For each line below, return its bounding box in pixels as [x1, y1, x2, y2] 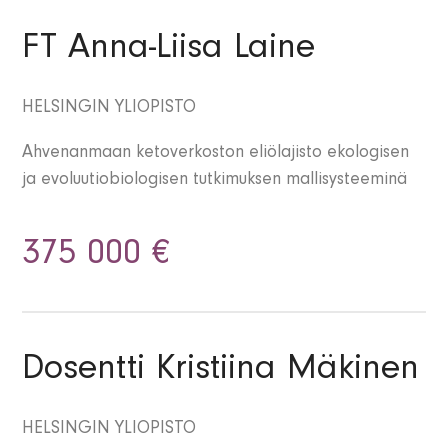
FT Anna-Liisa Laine [22, 33, 316, 70]
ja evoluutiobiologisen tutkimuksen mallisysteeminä [22, 172, 408, 191]
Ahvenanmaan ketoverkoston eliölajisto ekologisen [22, 145, 410, 164]
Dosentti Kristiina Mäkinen [22, 354, 420, 391]
